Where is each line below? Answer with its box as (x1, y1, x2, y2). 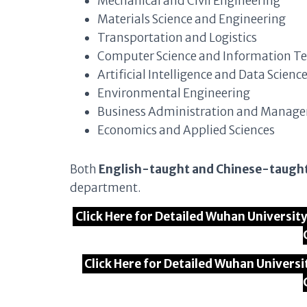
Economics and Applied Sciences (97, 123, 275, 138)
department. (70, 180, 141, 195)
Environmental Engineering (97, 86, 250, 101)
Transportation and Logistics (97, 30, 257, 45)
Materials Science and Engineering (97, 12, 286, 27)
